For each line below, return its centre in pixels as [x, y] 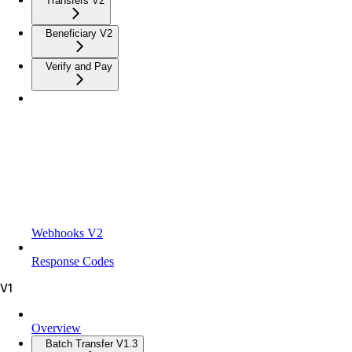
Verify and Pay [79, 66]
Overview [56, 328]
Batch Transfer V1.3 [92, 343]
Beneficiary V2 [79, 33]
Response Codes [73, 261]
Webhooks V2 [67, 233]
